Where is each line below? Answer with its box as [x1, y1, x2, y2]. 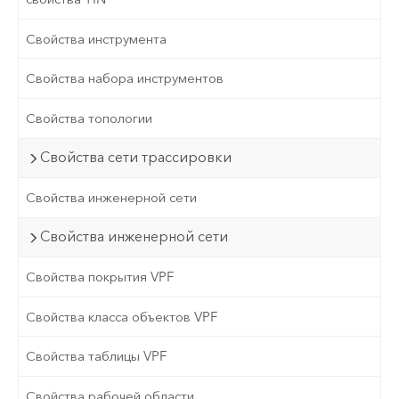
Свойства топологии [26, 110, 153, 126]
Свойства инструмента [26, 30, 167, 47]
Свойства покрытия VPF [26, 269, 175, 286]
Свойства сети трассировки [40, 149, 232, 167]
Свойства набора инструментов [26, 70, 224, 87]
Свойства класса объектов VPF [26, 308, 218, 325]
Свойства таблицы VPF [26, 348, 167, 365]
